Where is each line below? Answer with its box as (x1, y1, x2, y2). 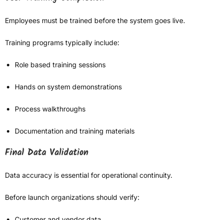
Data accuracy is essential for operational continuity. (5, 171, 172, 180)
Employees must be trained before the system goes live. (5, 16, 185, 25)
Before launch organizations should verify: (5, 193, 139, 202)
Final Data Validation (5, 146, 88, 161)
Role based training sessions (15, 60, 106, 69)
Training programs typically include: (5, 38, 119, 47)
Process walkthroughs (15, 105, 85, 113)
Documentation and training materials (15, 127, 135, 136)
